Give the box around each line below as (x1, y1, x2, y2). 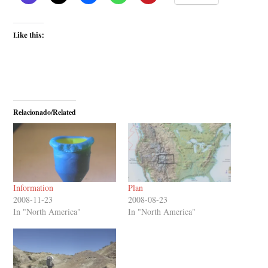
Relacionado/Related (13, 107, 77, 118)
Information (13, 182, 54, 194)
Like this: (13, 30, 44, 40)
